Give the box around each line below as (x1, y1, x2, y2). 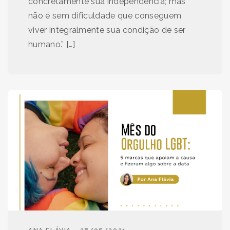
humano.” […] (28, 39, 75, 49)
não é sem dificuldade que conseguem (28, 10, 182, 21)
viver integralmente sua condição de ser (28, 25, 186, 35)
